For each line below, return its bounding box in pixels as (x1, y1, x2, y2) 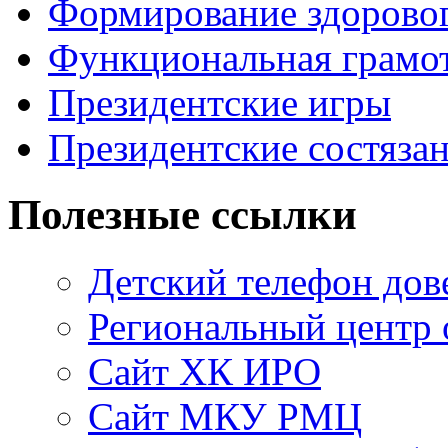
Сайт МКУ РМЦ (88, 395, 362, 439)
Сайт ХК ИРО (88, 350, 321, 394)
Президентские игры (48, 81, 391, 125)
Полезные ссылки (8, 191, 357, 239)
